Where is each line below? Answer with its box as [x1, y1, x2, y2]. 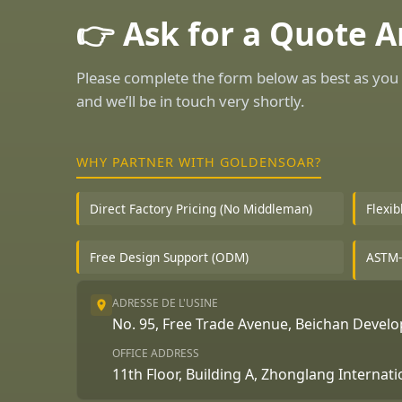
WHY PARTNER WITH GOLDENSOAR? [76, 153, 322, 171]
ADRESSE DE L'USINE [112, 294, 219, 310]
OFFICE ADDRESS [112, 345, 200, 361]
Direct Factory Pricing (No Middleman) [90, 200, 313, 218]
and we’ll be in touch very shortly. [76, 91, 306, 112]
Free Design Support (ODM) [90, 249, 249, 267]
